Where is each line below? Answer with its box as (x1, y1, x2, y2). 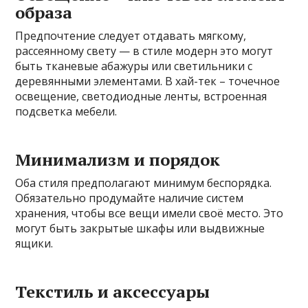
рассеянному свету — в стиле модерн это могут (15, 43, 274, 59)
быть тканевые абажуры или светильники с (15, 58, 253, 74)
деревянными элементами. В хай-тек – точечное (15, 74, 280, 89)
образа (15, 1, 73, 24)
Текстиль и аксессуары (15, 280, 210, 303)
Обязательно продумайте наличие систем (15, 190, 244, 206)
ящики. (15, 236, 54, 252)
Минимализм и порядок (15, 148, 221, 171)
